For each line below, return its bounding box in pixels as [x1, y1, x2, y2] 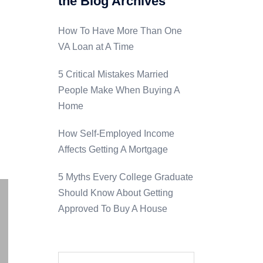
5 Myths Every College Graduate [58, 172, 193, 182]
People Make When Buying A [58, 85, 180, 95]
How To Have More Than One [58, 26, 182, 36]
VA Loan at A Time [58, 42, 134, 52]
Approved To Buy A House [58, 204, 167, 214]
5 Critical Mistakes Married [58, 69, 168, 79]
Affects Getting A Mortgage [58, 144, 168, 154]
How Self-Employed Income [58, 129, 174, 139]
